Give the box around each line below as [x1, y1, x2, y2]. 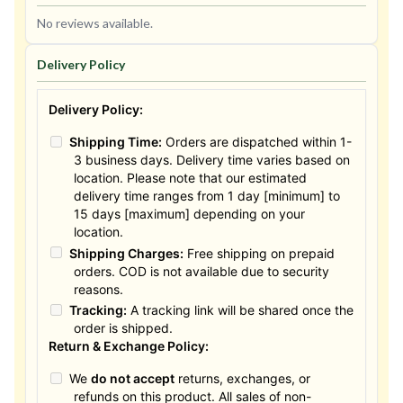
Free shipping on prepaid [183, 245, 335, 261]
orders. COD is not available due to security [74, 263, 329, 279]
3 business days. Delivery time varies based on [74, 152, 350, 167]
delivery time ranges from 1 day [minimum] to [74, 188, 340, 203]
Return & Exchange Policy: [49, 338, 209, 354]
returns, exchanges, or [174, 371, 310, 386]
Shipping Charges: [68, 245, 184, 261]
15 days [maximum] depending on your [74, 206, 305, 221]
